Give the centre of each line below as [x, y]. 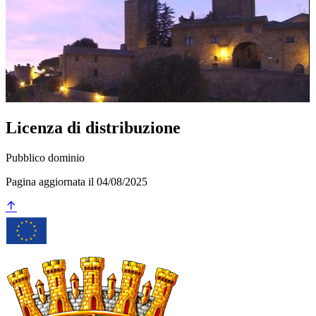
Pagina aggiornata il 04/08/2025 [77, 182]
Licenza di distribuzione [93, 128]
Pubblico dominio [45, 158]
